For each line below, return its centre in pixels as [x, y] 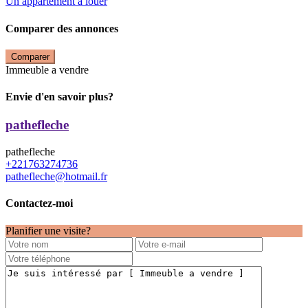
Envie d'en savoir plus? [59, 97]
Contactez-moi [39, 203]
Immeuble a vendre [47, 69]
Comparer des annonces [62, 28]
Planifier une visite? [48, 230]
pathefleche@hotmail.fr [56, 177]
